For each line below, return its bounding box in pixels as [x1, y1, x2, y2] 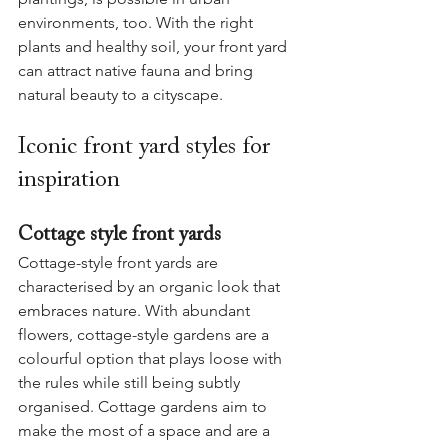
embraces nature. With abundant [18, 301, 254, 320]
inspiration [18, 168, 120, 192]
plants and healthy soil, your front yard [18, 37, 291, 56]
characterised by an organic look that [18, 277, 284, 296]
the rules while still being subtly [18, 373, 244, 392]
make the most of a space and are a [18, 421, 274, 440]
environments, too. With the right [18, 13, 257, 32]
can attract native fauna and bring [18, 61, 257, 80]
